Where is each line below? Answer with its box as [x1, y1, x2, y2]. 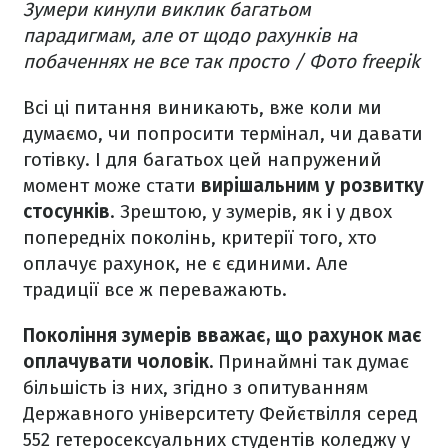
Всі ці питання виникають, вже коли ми [23, 95, 382, 119]
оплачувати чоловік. [23, 349, 218, 373]
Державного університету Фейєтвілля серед [23, 401, 418, 425]
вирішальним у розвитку [201, 173, 424, 197]
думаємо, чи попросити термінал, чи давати [23, 121, 423, 145]
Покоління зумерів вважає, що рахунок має [23, 323, 422, 347]
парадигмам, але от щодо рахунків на [23, 23, 357, 47]
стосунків [23, 199, 110, 223]
